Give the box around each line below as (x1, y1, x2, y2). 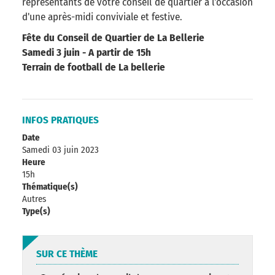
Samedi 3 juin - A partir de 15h (22, 45, 151, 59)
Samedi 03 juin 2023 (22, 144, 99, 155)
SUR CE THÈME (36, 247, 98, 260)
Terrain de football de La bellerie (22, 60, 165, 74)
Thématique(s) (22, 180, 78, 192)
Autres (22, 193, 46, 204)
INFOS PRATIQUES (22, 113, 99, 126)
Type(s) (22, 205, 50, 217)
